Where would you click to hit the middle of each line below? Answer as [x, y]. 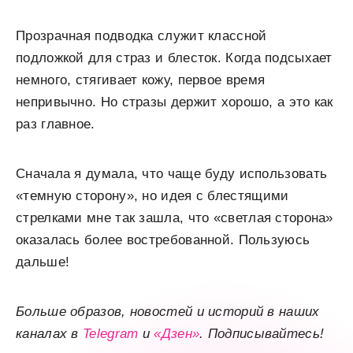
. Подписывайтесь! [262, 334]
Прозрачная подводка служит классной [141, 36]
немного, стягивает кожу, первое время [141, 80]
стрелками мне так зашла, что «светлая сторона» [175, 218]
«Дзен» [177, 334]
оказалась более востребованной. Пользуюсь [163, 240]
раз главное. [56, 124]
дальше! [43, 262]
